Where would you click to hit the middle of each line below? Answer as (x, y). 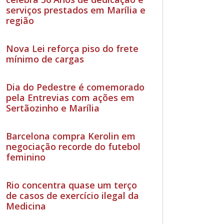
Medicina (26, 206)
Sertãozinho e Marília (53, 108)
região (20, 20)
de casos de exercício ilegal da (73, 195)
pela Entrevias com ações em (70, 97)
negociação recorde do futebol (73, 146)
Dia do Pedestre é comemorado (75, 87)
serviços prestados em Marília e (76, 10)
